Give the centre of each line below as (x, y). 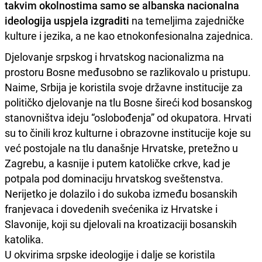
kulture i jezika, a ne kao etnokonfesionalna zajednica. (129, 35)
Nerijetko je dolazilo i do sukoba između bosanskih (121, 193)
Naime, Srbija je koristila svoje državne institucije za (124, 87)
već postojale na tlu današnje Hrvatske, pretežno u (121, 148)
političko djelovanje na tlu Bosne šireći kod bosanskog (128, 102)
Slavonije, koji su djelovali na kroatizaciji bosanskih (121, 224)
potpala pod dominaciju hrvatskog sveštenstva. (114, 178)
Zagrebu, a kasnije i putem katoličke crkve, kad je (118, 163)
